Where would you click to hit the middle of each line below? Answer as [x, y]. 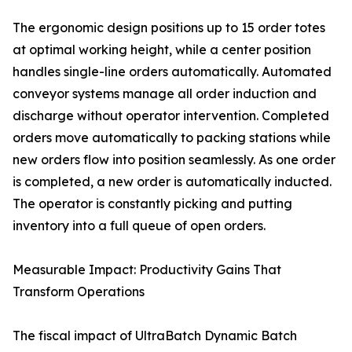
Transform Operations [79, 292]
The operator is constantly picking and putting [152, 204]
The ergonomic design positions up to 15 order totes [169, 28]
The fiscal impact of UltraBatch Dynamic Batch [155, 336]
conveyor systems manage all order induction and [165, 94]
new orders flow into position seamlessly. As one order [174, 160]
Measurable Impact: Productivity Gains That [147, 270]
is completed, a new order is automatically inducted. [172, 182]
